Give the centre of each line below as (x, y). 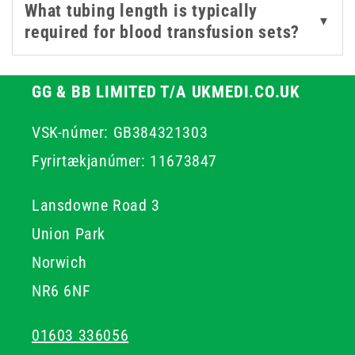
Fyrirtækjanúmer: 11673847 (124, 161)
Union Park (69, 234)
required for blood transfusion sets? (162, 32)
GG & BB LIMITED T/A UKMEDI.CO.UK (166, 92)
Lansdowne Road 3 (96, 205)
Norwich (59, 262)
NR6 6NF (61, 291)
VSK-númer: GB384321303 (120, 132)
